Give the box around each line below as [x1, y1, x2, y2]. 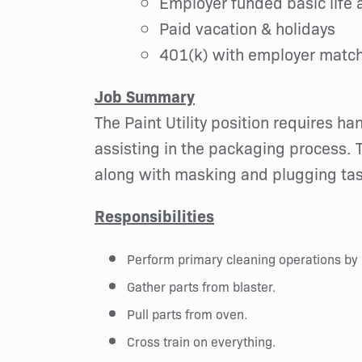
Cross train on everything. [127, 332, 276, 350]
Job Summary [95, 84, 195, 107]
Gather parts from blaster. [127, 277, 276, 295]
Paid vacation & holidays [159, 16, 335, 39]
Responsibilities [95, 204, 214, 226]
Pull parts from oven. [127, 305, 247, 322]
